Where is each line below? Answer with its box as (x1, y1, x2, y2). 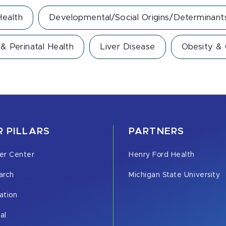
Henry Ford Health (129, 151, 195, 158)
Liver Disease (100, 43, 155, 51)
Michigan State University (129, 172, 220, 179)
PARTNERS (129, 127, 185, 136)
